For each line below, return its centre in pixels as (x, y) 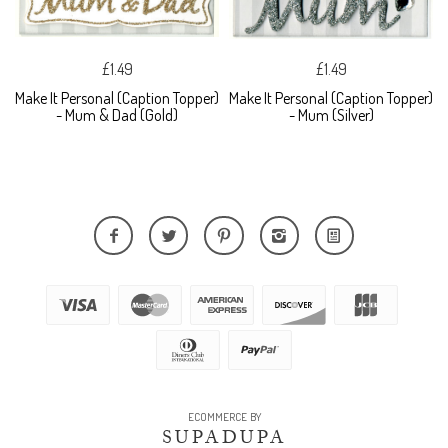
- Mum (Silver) (331, 115)
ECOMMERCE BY (224, 417)
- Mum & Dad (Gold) (117, 115)
